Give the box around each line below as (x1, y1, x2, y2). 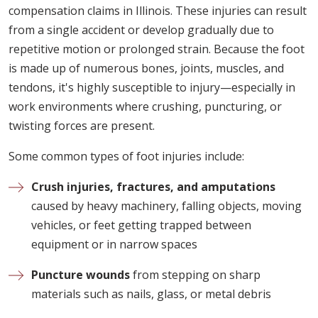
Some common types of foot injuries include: (9, 148, 244, 165)
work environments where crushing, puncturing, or (9, 99, 282, 115)
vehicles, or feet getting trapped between (31, 217, 251, 234)
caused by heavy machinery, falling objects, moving (31, 198, 302, 214)
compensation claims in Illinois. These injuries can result (9, 3, 307, 19)
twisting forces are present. (9, 118, 155, 134)
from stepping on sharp (130, 267, 261, 283)
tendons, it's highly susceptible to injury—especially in (9, 79, 295, 96)
